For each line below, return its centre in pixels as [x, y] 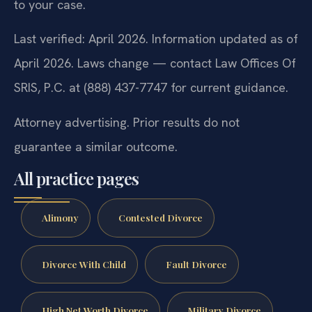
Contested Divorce [160, 217]
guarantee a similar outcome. [96, 146]
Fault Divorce [196, 264]
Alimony [60, 217]
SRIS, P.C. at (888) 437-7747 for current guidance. [151, 88]
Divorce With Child [84, 264]
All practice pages [76, 179]
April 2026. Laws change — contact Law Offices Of [155, 63]
